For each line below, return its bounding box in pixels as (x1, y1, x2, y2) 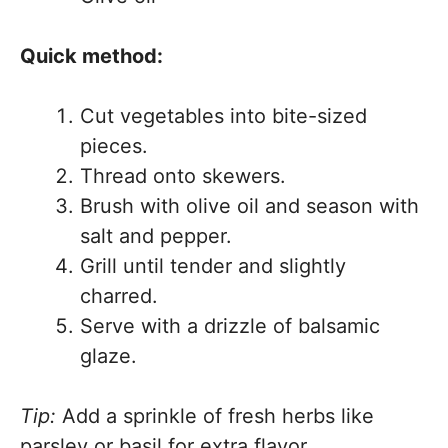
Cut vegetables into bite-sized (80, 104, 367, 128)
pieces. (80, 134, 148, 158)
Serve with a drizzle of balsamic (80, 314, 380, 338)
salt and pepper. (80, 224, 232, 248)
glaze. (80, 344, 137, 368)
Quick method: (20, 44, 163, 68)
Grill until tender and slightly (80, 254, 346, 278)
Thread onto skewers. (80, 164, 286, 188)
